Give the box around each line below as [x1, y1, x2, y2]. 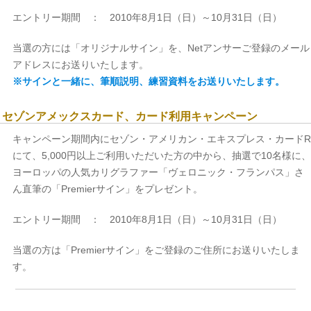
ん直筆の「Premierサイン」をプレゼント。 [12, 183, 203, 195]
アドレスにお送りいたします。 [12, 59, 149, 71]
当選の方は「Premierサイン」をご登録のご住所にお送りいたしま [12, 244, 300, 256]
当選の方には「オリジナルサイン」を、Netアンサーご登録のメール [12, 42, 310, 54]
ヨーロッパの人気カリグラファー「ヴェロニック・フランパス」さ [12, 167, 304, 178]
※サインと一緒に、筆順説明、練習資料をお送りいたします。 [12, 76, 285, 87]
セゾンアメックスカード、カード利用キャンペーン [2, 110, 258, 123]
